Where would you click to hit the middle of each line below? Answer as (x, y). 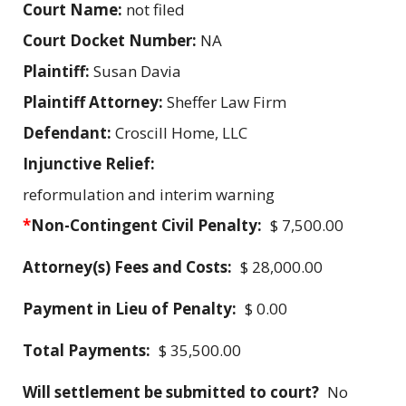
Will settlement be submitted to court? (171, 392)
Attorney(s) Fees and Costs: (127, 267)
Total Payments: (87, 351)
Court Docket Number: (111, 41)
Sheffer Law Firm (227, 102)
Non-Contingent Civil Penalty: (146, 226)
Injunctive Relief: (91, 164)
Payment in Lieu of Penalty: (130, 309)
